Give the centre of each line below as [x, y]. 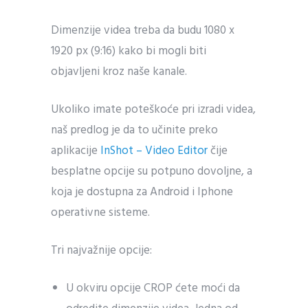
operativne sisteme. [100, 213]
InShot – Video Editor [154, 151]
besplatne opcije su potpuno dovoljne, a [152, 172]
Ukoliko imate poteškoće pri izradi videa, [153, 110]
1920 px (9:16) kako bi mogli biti [129, 51]
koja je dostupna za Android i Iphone [142, 192]
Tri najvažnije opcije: [101, 251]
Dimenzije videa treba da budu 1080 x [143, 31]
